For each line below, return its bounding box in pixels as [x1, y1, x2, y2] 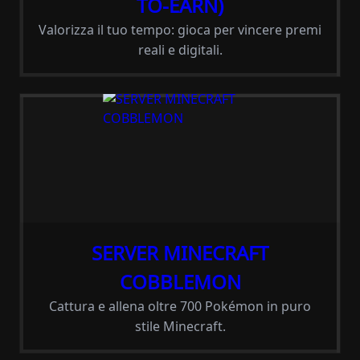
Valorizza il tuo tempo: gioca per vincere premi [39, 21, 321, 39]
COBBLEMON [119, 268, 241, 295]
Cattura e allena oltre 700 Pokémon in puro [49, 297, 311, 315]
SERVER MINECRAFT [92, 239, 268, 266]
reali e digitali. [137, 41, 223, 59]
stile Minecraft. [134, 317, 226, 335]
